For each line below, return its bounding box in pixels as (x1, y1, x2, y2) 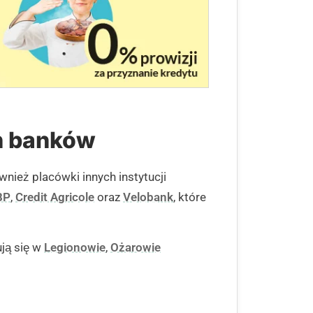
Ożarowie (110, 240, 161, 254)
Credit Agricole (15, 189, 94, 204)
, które (173, 189, 206, 204)
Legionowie (44, 240, 105, 254)
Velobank (123, 189, 173, 204)
